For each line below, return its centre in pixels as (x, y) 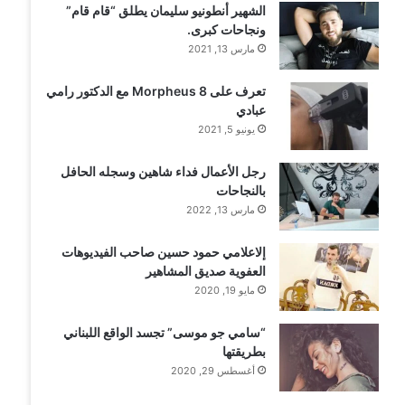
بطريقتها (245, 351)
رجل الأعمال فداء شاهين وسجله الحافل (164, 171)
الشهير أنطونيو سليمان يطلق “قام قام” (166, 10)
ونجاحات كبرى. (227, 29)
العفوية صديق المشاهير (206, 270)
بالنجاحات (241, 190)
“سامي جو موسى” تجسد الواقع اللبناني (165, 332)
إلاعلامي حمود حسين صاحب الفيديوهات (164, 251)
